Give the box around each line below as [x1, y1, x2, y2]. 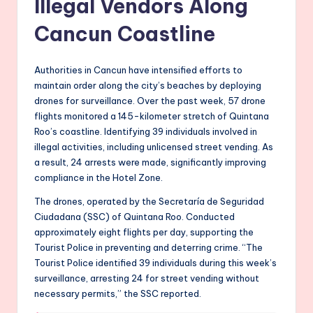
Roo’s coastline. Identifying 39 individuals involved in [34, 125, 257, 137]
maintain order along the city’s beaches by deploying [34, 79, 261, 91]
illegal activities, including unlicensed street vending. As [34, 140, 273, 152]
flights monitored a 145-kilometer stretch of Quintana [34, 110, 269, 122]
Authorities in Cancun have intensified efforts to [34, 64, 242, 75]
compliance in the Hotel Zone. [34, 171, 163, 183]
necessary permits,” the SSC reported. [34, 287, 201, 299]
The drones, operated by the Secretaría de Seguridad [34, 195, 264, 207]
